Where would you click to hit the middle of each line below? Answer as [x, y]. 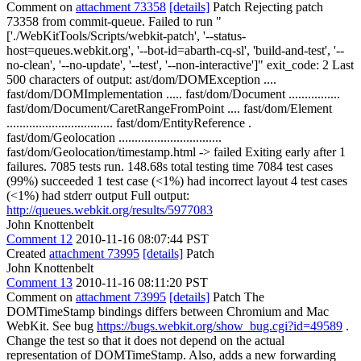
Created [28, 253]
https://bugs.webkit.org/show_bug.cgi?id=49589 [220, 326]
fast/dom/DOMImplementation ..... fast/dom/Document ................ [173, 94]
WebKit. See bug [52, 326]
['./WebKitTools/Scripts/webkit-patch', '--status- [126, 36]
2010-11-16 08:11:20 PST [142, 282]
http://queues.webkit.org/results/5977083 [110, 210]
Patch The [237, 297]
